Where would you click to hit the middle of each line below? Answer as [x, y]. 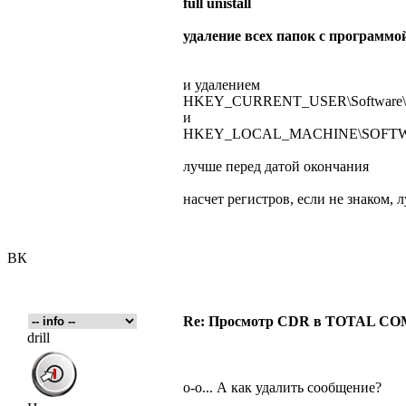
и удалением [222, 85]
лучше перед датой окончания [276, 166]
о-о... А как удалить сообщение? [282, 387]
